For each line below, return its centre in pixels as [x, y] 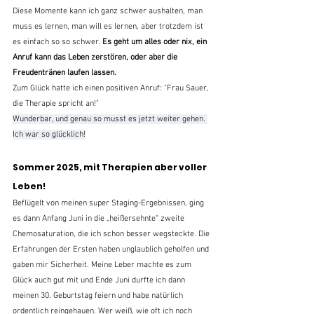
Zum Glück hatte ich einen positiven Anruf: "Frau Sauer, [111, 88]
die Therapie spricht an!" [57, 103]
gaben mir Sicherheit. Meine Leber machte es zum [103, 265]
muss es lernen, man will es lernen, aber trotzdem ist [109, 26]
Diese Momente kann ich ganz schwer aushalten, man [109, 11]
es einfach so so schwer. [57, 42]
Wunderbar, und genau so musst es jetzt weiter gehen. [110, 119]
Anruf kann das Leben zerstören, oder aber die [96, 57]
